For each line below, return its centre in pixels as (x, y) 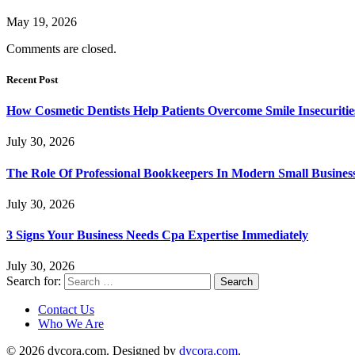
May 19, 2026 (42, 21)
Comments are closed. (61, 48)
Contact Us (66, 310)
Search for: (34, 281)
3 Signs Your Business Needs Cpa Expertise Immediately (157, 235)
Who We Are (71, 324)
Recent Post (32, 79)
